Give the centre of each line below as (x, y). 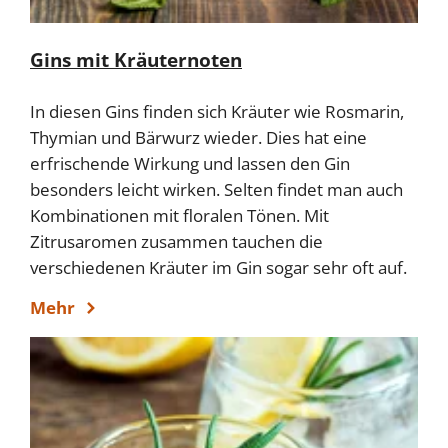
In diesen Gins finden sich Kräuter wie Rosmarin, (217, 112)
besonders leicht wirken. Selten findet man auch (216, 190)
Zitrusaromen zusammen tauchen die (176, 242)
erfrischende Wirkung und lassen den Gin (190, 164)
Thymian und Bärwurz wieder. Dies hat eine (198, 138)
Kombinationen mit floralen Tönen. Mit (179, 216)
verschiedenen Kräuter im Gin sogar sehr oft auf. (218, 268)
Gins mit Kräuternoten (136, 60)
